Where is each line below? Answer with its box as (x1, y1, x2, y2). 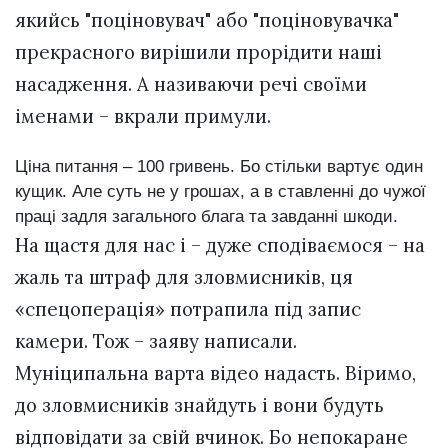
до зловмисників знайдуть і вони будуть (15, 393, 384, 418)
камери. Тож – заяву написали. (15, 329, 297, 354)
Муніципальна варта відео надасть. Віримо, (15, 361, 416, 386)
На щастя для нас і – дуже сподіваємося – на (15, 233, 425, 258)
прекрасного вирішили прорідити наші (15, 39, 382, 64)
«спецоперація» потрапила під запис (15, 297, 361, 322)
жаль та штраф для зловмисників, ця (15, 265, 353, 290)
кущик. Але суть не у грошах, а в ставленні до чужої (15, 182, 426, 202)
